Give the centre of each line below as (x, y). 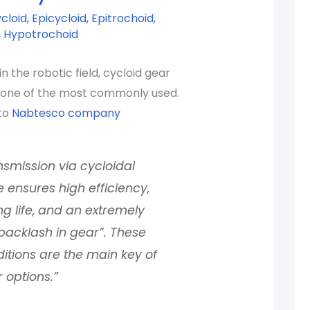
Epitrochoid (122, 19)
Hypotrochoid (40, 35)
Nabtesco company (66, 113)
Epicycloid (59, 19)
